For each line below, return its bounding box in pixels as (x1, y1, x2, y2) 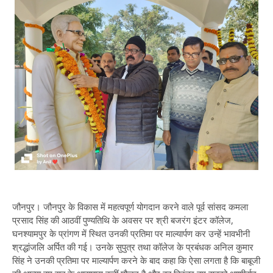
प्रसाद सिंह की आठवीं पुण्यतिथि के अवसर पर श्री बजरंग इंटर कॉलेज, (12, 214, 233, 226)
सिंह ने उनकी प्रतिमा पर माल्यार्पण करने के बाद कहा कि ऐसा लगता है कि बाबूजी (12, 254, 260, 266)
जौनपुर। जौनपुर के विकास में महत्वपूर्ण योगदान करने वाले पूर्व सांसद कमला (12, 200, 248, 213)
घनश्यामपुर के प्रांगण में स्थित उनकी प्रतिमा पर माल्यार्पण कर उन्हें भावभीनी (12, 227, 250, 239)
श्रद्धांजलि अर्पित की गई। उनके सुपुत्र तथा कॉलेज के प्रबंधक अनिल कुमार (12, 241, 253, 253)
